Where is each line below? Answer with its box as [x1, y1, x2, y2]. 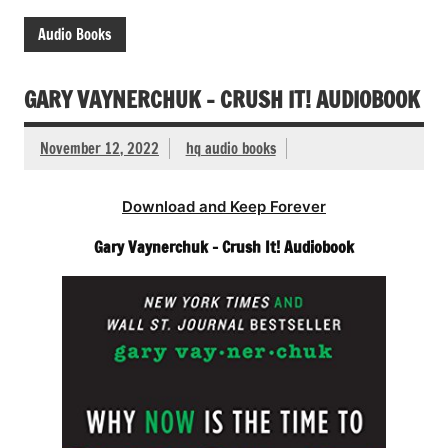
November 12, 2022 [40, 138, 159, 160]
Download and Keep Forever [122, 197, 326, 217]
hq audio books [185, 138, 276, 160]
